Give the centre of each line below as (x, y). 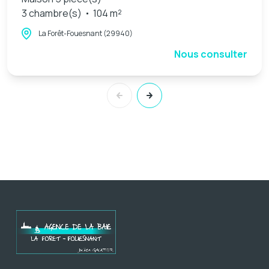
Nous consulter (211, 54)
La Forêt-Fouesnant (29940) (86, 34)
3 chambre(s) (52, 14)
